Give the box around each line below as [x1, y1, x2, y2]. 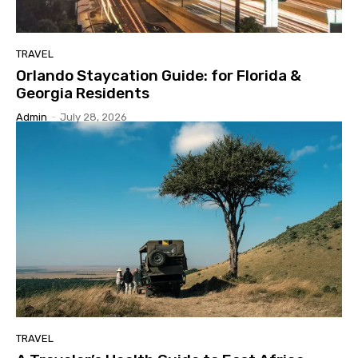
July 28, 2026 [60, 111, 127, 124]
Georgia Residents [16, 84, 149, 103]
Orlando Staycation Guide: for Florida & [16, 66, 301, 86]
